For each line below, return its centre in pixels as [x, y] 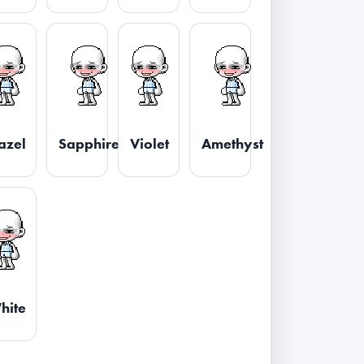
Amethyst [233, 143]
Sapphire [89, 143]
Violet [150, 143]
